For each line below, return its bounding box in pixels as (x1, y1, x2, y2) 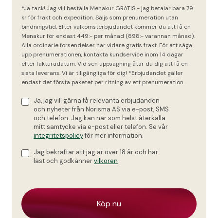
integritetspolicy (34, 131, 83, 140)
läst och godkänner (34, 157, 94, 165)
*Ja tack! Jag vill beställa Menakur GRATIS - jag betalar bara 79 (21, 4, 193, 13)
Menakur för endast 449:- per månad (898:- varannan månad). (21, 32, 195, 40)
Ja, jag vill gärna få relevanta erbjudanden (34, 96, 160, 105)
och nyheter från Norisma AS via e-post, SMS (34, 105, 169, 114)
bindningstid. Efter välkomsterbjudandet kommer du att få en (21, 23, 191, 31)
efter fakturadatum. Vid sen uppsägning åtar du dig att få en (21, 60, 188, 68)
